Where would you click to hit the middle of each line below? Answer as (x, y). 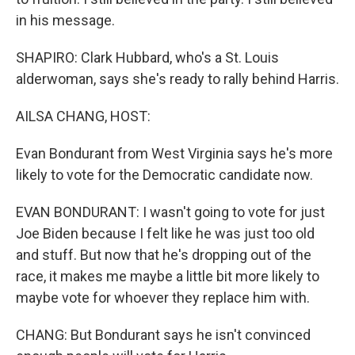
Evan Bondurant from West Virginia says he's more (174, 153)
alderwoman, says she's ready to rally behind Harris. (177, 79)
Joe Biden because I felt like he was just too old (165, 233)
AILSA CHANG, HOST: (83, 116)
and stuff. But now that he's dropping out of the (164, 255)
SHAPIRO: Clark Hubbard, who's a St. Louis (147, 57)
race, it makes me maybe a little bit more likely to (168, 276)
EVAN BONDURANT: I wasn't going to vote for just (170, 212)
